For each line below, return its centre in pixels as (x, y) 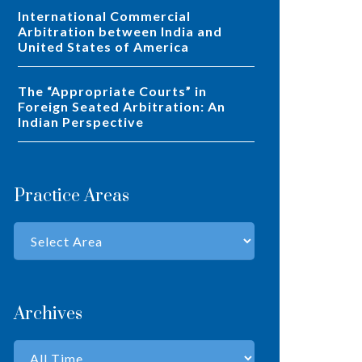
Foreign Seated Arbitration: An (122, 107)
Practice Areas (72, 196)
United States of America (103, 47)
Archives (48, 314)
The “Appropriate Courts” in (23, 91)
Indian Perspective (81, 122)
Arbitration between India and (120, 32)
